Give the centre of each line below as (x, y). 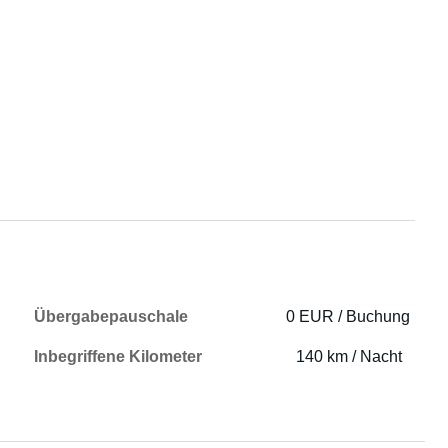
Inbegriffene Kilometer (118, 356)
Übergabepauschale (111, 316)
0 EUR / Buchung (348, 316)
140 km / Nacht (349, 356)
